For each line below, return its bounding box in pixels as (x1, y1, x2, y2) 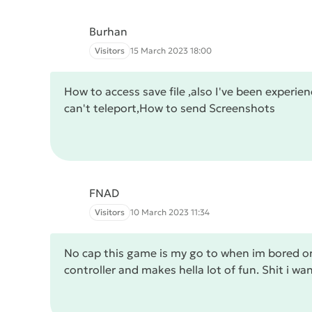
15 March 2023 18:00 (130, 45, 212, 56)
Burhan (89, 24, 127, 38)
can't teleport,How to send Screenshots (64, 101, 275, 115)
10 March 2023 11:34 (130, 207, 210, 217)
